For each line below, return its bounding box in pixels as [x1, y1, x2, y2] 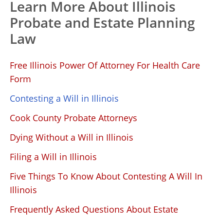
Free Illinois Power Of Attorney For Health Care [10, 59, 200, 71]
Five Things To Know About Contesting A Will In [10, 170, 202, 182]
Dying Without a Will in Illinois [10, 131, 133, 143]
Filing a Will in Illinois [10, 151, 97, 163]
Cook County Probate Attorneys [10, 112, 137, 124]
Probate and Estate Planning [10, 13, 195, 32]
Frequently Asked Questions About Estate [10, 203, 178, 215]
